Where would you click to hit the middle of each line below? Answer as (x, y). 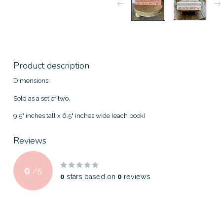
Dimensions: (32, 81)
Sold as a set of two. (44, 98)
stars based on (91, 177)
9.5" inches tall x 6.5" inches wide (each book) (79, 116)
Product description (51, 66)
